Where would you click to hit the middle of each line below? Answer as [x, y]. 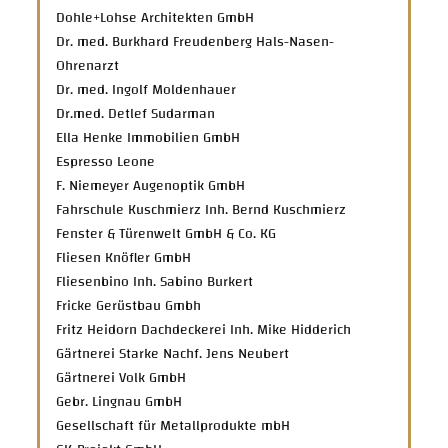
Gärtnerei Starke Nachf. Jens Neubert [173, 353]
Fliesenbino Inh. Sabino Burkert [155, 281]
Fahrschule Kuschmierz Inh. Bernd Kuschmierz [201, 209]
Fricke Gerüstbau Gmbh [129, 305]
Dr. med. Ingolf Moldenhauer [146, 89]
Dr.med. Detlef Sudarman [136, 113]
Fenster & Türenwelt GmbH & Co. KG [166, 233]
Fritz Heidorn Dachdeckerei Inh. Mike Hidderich [204, 329]
